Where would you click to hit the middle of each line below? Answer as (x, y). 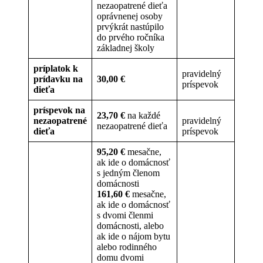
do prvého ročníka (131, 37)
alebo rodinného (127, 247)
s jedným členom (128, 173)
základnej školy (126, 48)
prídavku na (58, 79)
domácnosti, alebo (130, 225)
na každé (143, 115)
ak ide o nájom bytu (134, 236)
